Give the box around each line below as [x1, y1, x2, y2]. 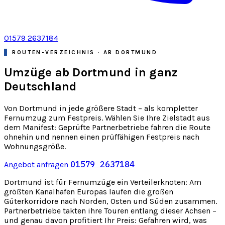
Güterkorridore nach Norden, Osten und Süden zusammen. [4, 196, 217, 206]
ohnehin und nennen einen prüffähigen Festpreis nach [4, 132, 199, 142]
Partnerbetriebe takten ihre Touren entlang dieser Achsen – [4, 206, 216, 216]
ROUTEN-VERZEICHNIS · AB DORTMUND [12, 48, 158, 56]
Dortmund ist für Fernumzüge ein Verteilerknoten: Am [4, 177, 201, 187]
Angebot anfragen [4, 160, 68, 170]
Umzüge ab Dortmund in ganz [4, 65, 178, 80]
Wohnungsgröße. [4, 142, 66, 152]
